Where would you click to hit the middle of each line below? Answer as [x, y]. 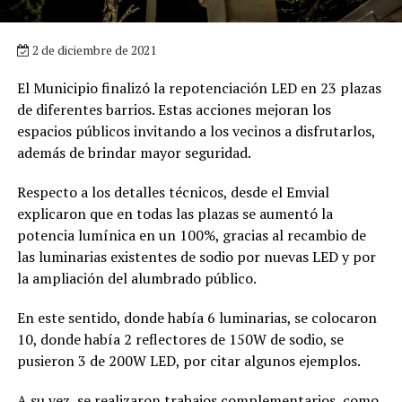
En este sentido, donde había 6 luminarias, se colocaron [197, 317]
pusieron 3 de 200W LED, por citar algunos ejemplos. [188, 360]
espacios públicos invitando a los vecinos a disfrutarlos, [196, 131]
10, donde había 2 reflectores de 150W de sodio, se [180, 339]
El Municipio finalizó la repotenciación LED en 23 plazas [199, 87]
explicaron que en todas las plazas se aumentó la [175, 213]
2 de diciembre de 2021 [92, 49]
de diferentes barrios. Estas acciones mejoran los [174, 109]
